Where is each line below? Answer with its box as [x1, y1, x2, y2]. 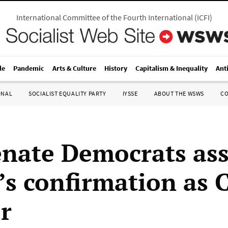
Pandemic [13, 64, 44, 73]
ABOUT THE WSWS [154, 90, 204, 97]
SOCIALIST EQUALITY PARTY [28, 90, 106, 97]
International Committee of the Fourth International [16, 12, 193, 22]
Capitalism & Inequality [135, 64, 208, 73]
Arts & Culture [52, 64, 96, 73]
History [104, 64, 127, 73]
